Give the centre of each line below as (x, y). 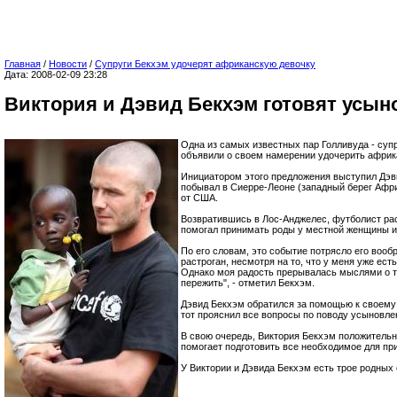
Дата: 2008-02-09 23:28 (56, 74)
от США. (199, 198)
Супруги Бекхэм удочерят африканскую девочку (205, 64)
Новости (68, 64)
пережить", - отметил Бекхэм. (248, 283)
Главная (23, 64)
